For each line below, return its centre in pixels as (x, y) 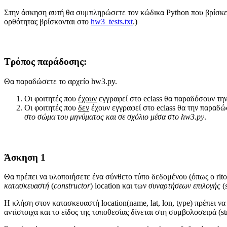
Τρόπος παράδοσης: (45, 62)
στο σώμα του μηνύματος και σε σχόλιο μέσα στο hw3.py (114, 117)
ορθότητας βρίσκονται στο (47, 22)
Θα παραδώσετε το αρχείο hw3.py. (61, 82)
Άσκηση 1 (25, 157)
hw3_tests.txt (112, 22)
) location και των (119, 186)
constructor (72, 186)
